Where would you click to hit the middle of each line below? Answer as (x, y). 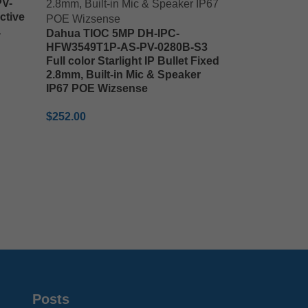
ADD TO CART (84, 138)
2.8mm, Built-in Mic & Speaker (123, 74)
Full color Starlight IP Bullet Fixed (132, 60)
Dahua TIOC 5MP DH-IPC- (112, 33)
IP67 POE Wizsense (97, 88)
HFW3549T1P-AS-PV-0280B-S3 (126, 47)
